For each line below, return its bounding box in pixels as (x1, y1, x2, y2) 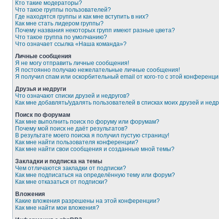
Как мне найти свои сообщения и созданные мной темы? (15, 146, 175, 153)
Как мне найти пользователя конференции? (15, 139, 138, 146)
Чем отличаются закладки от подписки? (15, 165, 126, 172)
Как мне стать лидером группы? (15, 20, 104, 27)
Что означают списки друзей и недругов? (15, 92, 130, 99)
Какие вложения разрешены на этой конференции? (15, 197, 160, 204)
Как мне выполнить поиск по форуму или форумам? (15, 118, 159, 125)
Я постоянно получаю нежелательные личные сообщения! (15, 66, 180, 73)
